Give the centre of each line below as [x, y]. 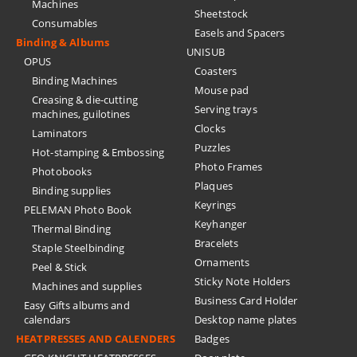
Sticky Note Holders [243, 281]
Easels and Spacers [240, 33]
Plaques [214, 186]
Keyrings [216, 205]
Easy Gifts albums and [77, 305]
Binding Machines [75, 80]
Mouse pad [222, 90]
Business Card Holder [246, 300]
